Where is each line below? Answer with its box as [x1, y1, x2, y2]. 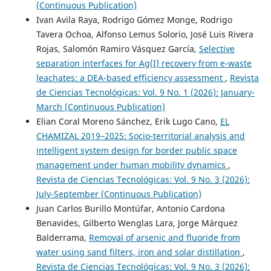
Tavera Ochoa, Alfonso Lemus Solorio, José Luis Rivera [36, 28, 253, 40]
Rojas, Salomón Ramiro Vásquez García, [36, 42, 199, 54]
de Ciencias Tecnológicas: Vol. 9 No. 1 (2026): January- [36, 86, 255, 98]
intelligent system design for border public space [36, 144, 237, 156]
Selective [198, 42, 235, 54]
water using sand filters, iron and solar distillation [36, 246, 243, 258]
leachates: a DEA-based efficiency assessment [36, 71, 225, 83]
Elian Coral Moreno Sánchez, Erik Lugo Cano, [36, 115, 220, 127]
